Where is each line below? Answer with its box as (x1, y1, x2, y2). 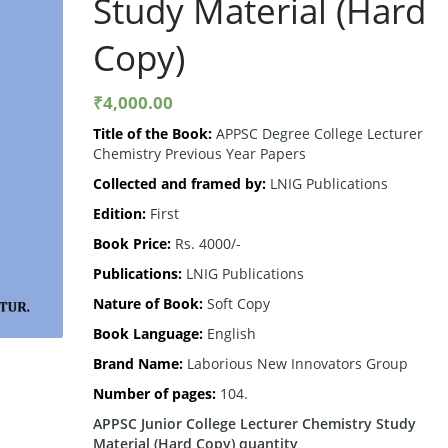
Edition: (92, 203, 146, 223)
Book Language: (92, 323, 203, 343)
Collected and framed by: (92, 173, 266, 193)
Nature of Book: (92, 293, 203, 313)
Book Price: (92, 233, 171, 253)
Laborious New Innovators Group (182, 353, 408, 373)
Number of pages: (92, 383, 220, 403)
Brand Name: (92, 353, 183, 373)
